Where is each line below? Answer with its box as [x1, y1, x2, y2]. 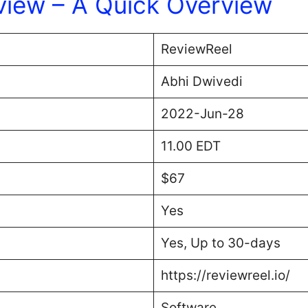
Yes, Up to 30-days [160, 234, 280, 251]
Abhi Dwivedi [160, 73, 243, 89]
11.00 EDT [160, 137, 221, 154]
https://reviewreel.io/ [160, 267, 290, 283]
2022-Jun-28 [160, 105, 244, 122]
